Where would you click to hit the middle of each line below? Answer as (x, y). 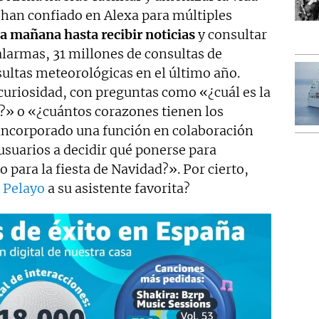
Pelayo (24, 189)
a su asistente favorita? (117, 189)
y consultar (231, 35)
